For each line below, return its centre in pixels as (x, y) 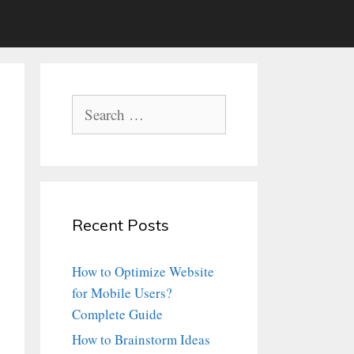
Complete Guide (117, 314)
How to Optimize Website (143, 271)
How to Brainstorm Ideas (141, 339)
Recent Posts (121, 225)
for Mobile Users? (122, 293)
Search (90, 105)
